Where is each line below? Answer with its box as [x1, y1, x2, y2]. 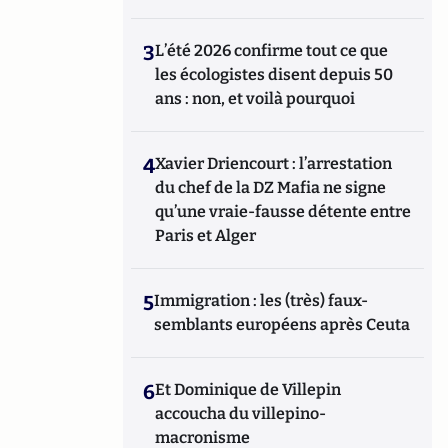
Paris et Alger [155, 226, 257, 245]
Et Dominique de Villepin [155, 380, 342, 399]
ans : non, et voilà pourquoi [155, 89, 356, 108]
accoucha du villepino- [155, 404, 327, 423]
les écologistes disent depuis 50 [155, 65, 394, 84]
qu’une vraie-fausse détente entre [155, 202, 412, 221]
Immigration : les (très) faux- [154, 291, 369, 310]
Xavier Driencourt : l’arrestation [155, 154, 393, 173]
